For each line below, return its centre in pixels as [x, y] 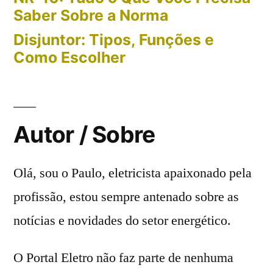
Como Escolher [69, 57]
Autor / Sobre [84, 134]
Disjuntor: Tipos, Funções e [114, 39]
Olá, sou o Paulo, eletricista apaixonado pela [133, 173]
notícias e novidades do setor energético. [122, 220]
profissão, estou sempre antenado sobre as [126, 197]
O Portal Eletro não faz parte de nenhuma [123, 257]
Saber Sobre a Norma [91, 15]
